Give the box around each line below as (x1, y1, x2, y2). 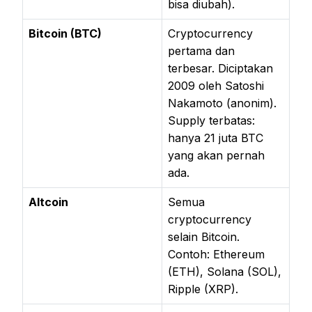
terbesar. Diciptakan (168, 61, 273, 75)
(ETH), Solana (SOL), (168, 264, 281, 279)
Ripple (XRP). (168, 281, 238, 296)
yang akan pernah (168, 148, 265, 162)
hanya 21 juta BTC (168, 130, 263, 145)
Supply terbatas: (168, 113, 255, 127)
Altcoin (29, 194, 68, 209)
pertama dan (168, 43, 235, 58)
